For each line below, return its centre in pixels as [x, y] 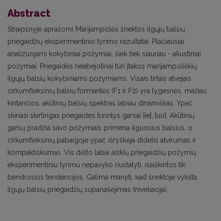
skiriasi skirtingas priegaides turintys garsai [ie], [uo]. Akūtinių [101, 116]
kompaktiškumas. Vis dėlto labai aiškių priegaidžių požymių [102, 153]
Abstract [29, 14]
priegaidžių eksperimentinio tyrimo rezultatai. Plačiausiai [96, 42]
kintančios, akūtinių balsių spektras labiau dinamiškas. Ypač [100, 103]
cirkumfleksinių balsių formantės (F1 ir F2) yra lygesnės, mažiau [107, 91]
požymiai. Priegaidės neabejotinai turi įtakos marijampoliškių [102, 66]
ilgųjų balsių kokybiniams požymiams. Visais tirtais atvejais [99, 79]
